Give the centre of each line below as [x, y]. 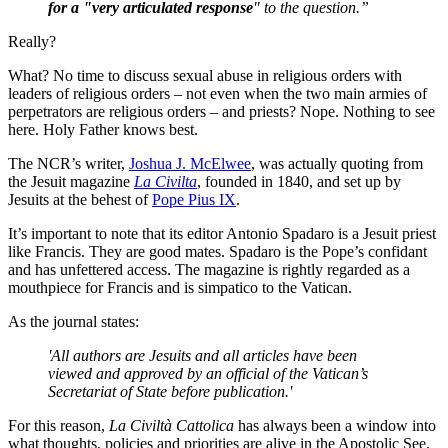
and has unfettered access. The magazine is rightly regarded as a [209, 269]
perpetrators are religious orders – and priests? [152, 111]
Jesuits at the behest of [80, 199]
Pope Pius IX [194, 199]
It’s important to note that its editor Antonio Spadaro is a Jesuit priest [222, 233]
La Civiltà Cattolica [171, 425]
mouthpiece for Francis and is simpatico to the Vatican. [180, 287]
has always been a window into [335, 425]
